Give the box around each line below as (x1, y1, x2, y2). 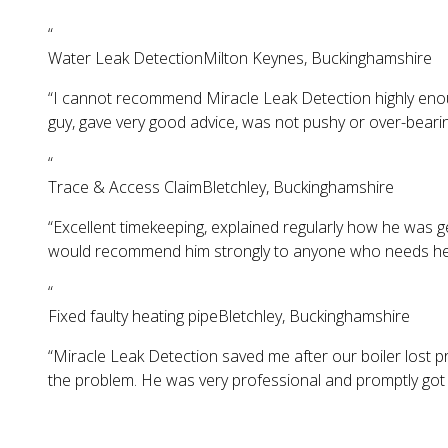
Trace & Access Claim (48, 176, 202, 199)
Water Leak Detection (48, 47, 203, 70)
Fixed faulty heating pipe (48, 305, 218, 328)
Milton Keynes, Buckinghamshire (203, 47, 432, 70)
